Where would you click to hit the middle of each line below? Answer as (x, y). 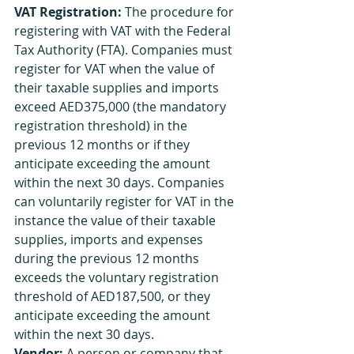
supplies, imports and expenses (110, 239)
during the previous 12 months (108, 258)
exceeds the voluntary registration (118, 277)
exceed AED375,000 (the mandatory (122, 107)
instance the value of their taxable (117, 220)
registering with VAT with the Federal (124, 31)
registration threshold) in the (102, 126)
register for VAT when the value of (116, 69)
